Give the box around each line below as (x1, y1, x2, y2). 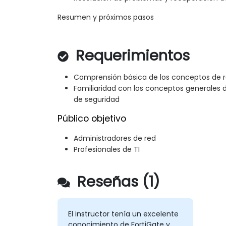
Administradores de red (74, 133, 156, 144)
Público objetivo (58, 112, 126, 125)
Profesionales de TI (74, 144, 140, 155)
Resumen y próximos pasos (58, 12, 154, 23)
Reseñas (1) (73, 172, 160, 192)
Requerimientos (72, 45, 190, 66)
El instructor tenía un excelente (68, 209, 179, 219)
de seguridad (74, 94, 120, 105)
